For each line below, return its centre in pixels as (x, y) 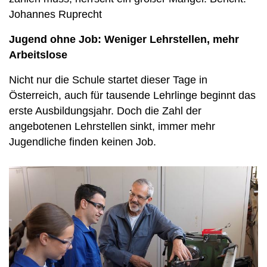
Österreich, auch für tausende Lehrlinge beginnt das (132, 95)
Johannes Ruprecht (55, 14)
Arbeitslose (38, 55)
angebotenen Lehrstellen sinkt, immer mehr (112, 126)
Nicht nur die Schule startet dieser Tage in (108, 80)
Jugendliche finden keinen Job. (83, 142)
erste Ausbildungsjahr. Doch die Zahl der (105, 111)
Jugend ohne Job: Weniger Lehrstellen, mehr (124, 39)
